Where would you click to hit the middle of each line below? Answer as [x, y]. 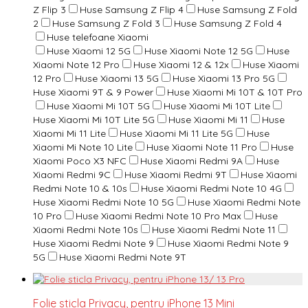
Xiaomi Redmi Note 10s [86, 229]
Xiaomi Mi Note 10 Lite [83, 147]
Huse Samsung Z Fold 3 [106, 23]
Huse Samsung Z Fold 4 [228, 23]
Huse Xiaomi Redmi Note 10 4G [211, 188]
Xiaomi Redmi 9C [72, 174]
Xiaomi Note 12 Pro [76, 64]
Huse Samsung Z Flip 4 [132, 9]
